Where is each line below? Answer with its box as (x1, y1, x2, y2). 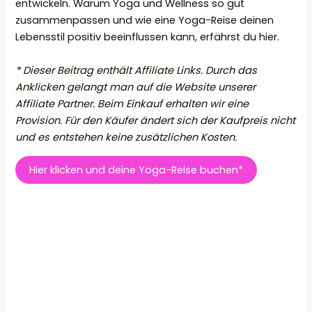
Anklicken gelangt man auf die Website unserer (15, 79, 256, 94)
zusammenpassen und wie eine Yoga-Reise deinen (15, 13, 274, 28)
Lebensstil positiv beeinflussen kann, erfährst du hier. (15, 30, 280, 45)
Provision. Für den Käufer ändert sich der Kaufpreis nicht (15, 113, 296, 127)
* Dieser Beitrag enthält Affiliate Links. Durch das (15, 63, 258, 77)
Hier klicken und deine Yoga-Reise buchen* (29, 162, 244, 177)
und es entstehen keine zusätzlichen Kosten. (15, 130, 237, 144)
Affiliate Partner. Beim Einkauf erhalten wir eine (15, 96, 249, 111)
